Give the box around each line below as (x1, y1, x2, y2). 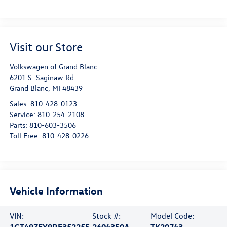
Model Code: (150, 210, 195, 221)
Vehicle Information (9, 184, 103, 197)
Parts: (9, 120, 29, 130)
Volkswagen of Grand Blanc (9, 61, 97, 71)
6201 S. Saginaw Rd (9, 72, 74, 82)
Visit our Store (9, 39, 83, 54)
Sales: (9, 98, 30, 108)
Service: (9, 109, 37, 119)
